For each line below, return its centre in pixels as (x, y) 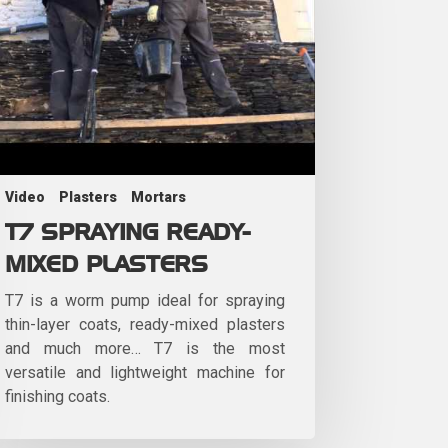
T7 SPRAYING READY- (128, 232)
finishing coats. (63, 396)
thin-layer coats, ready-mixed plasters (145, 324)
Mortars (158, 196)
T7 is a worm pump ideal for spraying (145, 300)
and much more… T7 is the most (145, 348)
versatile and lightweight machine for (145, 372)
